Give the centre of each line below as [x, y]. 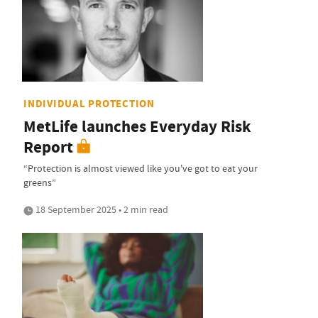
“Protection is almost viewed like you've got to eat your [141, 169]
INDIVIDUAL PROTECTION [89, 104]
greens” [40, 183]
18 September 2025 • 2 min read [101, 210]
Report [48, 148]
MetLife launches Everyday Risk [137, 127]
